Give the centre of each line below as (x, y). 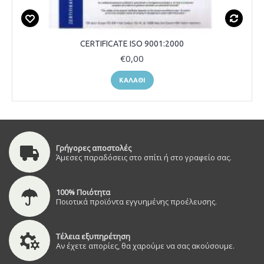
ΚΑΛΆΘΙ (132, 80)
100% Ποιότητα (83, 192)
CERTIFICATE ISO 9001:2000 (132, 44)
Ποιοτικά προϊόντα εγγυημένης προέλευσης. (136, 201)
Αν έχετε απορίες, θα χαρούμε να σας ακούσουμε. (145, 245)
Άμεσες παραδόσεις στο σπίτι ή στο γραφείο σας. (144, 157)
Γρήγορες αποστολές (94, 148)
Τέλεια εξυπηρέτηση (93, 236)
